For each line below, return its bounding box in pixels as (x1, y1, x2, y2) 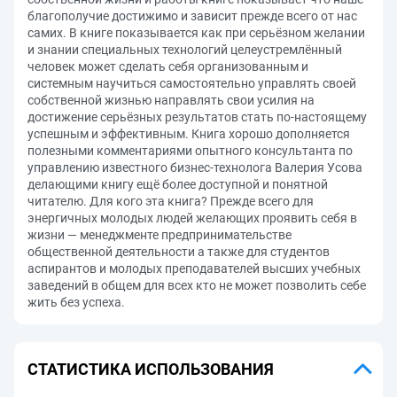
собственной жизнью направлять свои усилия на (27, 93, 315, 107)
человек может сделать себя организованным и (27, 59, 308, 74)
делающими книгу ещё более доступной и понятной (27, 177, 328, 191)
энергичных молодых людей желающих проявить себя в (27, 211, 357, 225)
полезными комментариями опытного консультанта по (27, 144, 353, 158)
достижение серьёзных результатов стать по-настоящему (27, 110, 367, 124)
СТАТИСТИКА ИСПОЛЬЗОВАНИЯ (27, 359, 274, 378)
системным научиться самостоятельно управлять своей (27, 76, 356, 90)
